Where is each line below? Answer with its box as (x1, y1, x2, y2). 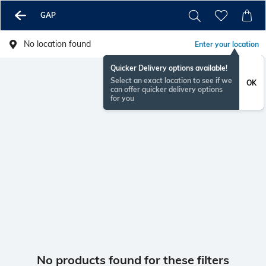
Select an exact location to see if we (110, 76, 232, 85)
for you (110, 94, 134, 103)
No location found (24, 39, 91, 49)
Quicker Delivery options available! (110, 64, 227, 72)
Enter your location (195, 40, 259, 49)
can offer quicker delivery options (110, 85, 223, 94)
